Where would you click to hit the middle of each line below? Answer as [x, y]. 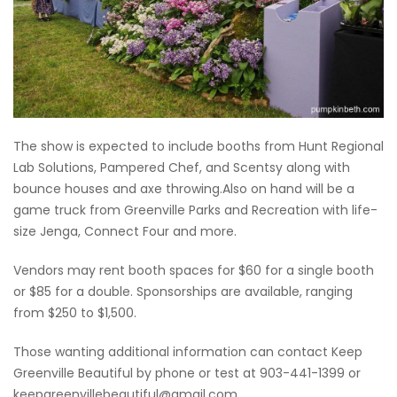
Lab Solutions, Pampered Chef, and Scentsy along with [182, 168]
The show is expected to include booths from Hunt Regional [198, 147]
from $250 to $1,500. [75, 313]
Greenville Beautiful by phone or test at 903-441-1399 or [187, 374]
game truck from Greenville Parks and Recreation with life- [195, 210]
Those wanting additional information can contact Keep [188, 352]
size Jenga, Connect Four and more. [125, 232]
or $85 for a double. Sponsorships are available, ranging [183, 292]
